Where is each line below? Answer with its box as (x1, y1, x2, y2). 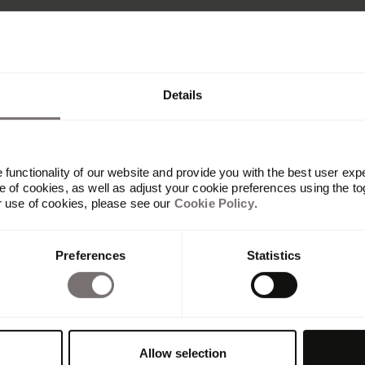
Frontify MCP (16, 323, 103, 341)
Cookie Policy (174, 196, 254, 210)
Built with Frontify (16, 284, 130, 302)
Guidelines (16, 343, 86, 361)
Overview (16, 265, 79, 283)
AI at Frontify (16, 304, 99, 322)
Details (162, 87, 203, 102)
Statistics (246, 248, 301, 262)
